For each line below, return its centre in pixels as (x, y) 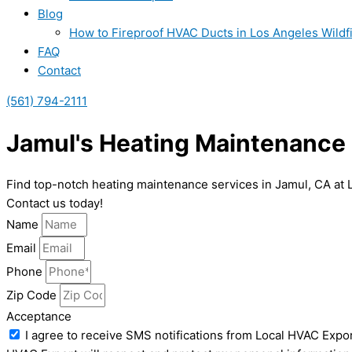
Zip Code (33, 295)
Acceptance (39, 317)
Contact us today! (55, 203)
